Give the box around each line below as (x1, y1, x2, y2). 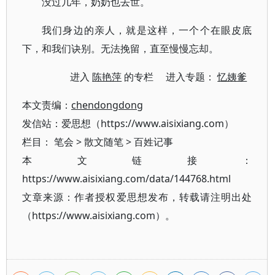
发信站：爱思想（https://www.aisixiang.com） (22, 117, 234, 130)
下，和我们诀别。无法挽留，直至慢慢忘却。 (22, 42, 219, 55)
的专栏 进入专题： (122, 70, 218, 83)
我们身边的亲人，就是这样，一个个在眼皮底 (42, 23, 252, 37)
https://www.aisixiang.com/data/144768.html (22, 172, 231, 185)
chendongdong (71, 98, 143, 112)
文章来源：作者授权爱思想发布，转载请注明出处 (22, 190, 252, 204)
